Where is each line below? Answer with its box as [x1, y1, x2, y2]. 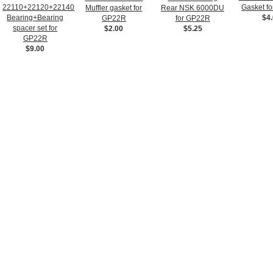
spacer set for [13, 23, 58, 32]
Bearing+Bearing [7, 13, 64, 22]
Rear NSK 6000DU [161, 3, 225, 12]
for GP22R [175, 13, 210, 23]
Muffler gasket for [85, 3, 143, 12]
